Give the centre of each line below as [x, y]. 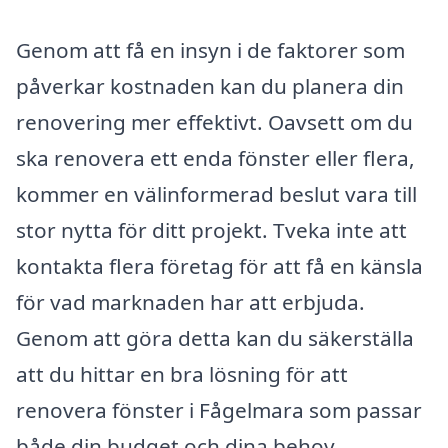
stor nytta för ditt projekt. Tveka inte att [211, 230]
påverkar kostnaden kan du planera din [210, 86]
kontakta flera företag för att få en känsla [219, 266]
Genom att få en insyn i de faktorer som [210, 50]
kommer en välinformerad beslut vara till [216, 194]
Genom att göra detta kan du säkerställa [215, 338]
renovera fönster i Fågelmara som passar [219, 410]
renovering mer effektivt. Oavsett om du [214, 122]
